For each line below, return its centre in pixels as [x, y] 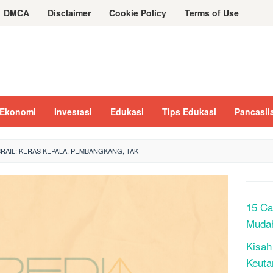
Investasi [73, 112]
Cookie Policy [138, 13]
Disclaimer [69, 13]
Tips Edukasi [189, 112]
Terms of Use [212, 13]
